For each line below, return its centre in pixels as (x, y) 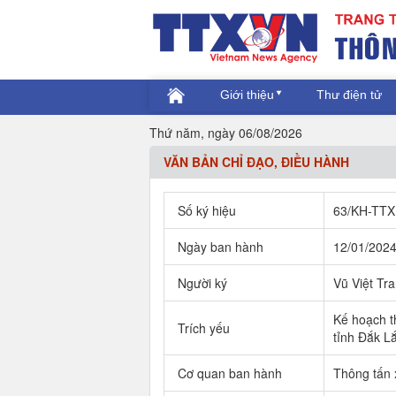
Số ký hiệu (206, 210)
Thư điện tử (349, 95)
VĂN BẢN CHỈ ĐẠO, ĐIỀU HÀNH (256, 162)
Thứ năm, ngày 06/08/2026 (225, 133)
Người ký (202, 283)
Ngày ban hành (220, 247)
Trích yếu (203, 328)
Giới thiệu (247, 95)
